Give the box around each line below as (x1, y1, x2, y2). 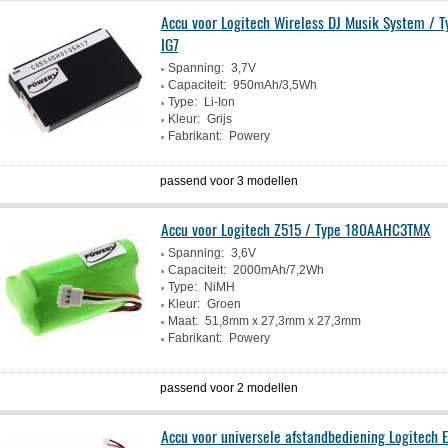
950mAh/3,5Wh (232, 78, 317, 92)
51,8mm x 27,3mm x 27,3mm (204, 314, 361, 328)
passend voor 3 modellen (160, 174, 299, 188)
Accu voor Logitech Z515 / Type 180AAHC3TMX (160, 217, 431, 241)
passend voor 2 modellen (160, 381, 299, 395)
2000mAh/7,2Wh (232, 263, 324, 277)
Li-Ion (203, 95, 235, 109)
